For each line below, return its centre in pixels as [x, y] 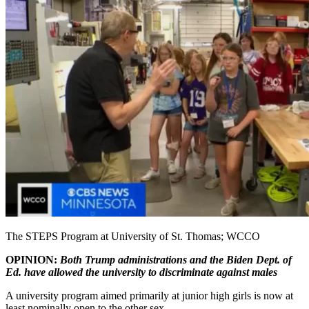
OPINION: [33, 259]
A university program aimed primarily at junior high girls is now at [149, 295]
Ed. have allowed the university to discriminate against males [141, 272]
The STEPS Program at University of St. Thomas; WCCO [133, 236]
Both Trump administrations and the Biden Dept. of [176, 259]
